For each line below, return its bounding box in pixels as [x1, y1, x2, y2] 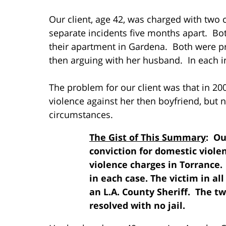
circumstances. [49, 108, 113, 121]
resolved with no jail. [89, 199, 185, 211]
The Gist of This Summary [89, 131, 206, 143]
